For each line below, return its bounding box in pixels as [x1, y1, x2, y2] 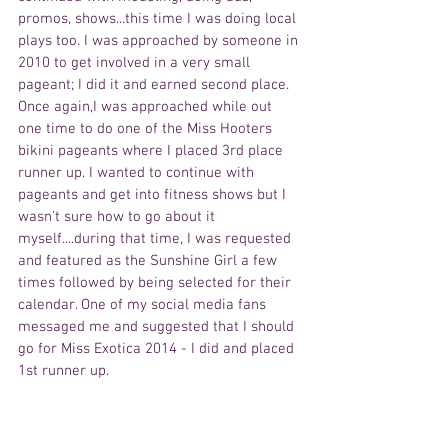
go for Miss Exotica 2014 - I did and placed [18, 340, 298, 359]
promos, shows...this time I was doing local [18, 10, 300, 29]
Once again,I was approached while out [18, 98, 276, 117]
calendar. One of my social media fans [18, 296, 270, 315]
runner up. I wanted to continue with [18, 164, 258, 183]
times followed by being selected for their [18, 274, 295, 293]
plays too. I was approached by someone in [18, 32, 302, 51]
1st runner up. [18, 362, 109, 381]
